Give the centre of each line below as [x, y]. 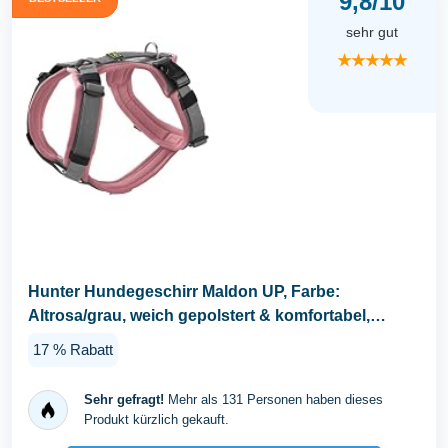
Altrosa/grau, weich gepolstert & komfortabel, [199, 316]
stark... [53, 340]
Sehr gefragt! [124, 399]
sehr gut [372, 32]
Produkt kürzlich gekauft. [156, 419]
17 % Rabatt [73, 349]
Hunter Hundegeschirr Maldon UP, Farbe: [184, 292]
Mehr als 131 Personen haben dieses [273, 399]
